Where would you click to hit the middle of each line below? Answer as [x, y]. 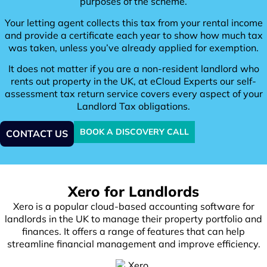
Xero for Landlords [133, 192]
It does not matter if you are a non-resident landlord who [133, 68]
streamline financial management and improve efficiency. [133, 244]
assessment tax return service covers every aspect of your [133, 93]
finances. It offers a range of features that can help [133, 232]
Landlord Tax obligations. [133, 106]
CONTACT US [37, 134]
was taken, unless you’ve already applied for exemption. [133, 47]
